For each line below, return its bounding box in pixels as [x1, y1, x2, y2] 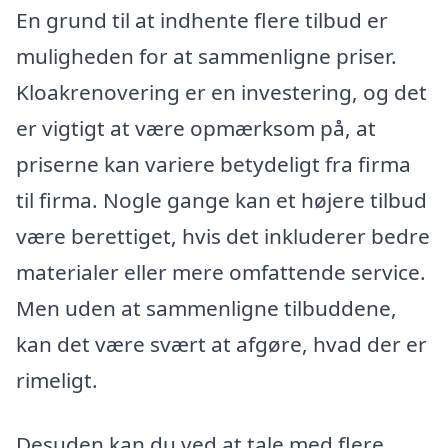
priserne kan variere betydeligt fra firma [16, 150, 411, 179]
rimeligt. [16, 366, 98, 395]
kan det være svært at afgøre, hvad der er [16, 330, 427, 359]
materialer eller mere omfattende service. [16, 258, 426, 287]
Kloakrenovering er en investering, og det [16, 78, 427, 107]
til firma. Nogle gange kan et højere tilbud [16, 186, 427, 215]
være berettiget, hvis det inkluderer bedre [16, 222, 430, 251]
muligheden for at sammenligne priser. [16, 42, 397, 71]
